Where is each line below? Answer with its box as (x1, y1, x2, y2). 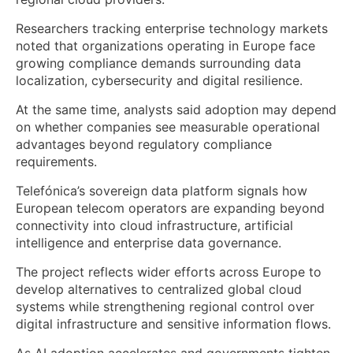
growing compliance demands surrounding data (16, 55, 301, 72)
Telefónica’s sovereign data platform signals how (16, 183, 307, 199)
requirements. (16, 154, 97, 170)
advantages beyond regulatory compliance (16, 136, 272, 153)
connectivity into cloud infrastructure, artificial (16, 217, 293, 234)
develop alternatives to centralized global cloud (16, 281, 302, 298)
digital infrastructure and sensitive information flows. (16, 316, 331, 333)
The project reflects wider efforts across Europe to (16, 264, 321, 281)
